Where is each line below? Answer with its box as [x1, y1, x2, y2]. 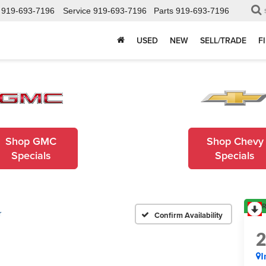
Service [63, 6, 91, 16]
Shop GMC [5, 134, 57, 148]
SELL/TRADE [200, 34, 246, 47]
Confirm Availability [154, 209, 223, 221]
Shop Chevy [206, 134, 264, 148]
